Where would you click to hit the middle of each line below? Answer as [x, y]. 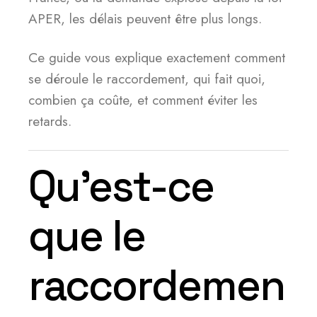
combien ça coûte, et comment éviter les [143, 100]
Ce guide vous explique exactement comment [157, 58]
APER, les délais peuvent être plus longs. [145, 19]
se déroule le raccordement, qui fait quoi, [147, 79]
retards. [50, 121]
